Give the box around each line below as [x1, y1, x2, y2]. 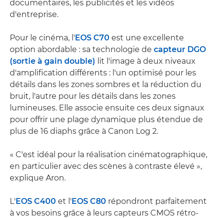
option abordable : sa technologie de [10, 44, 154, 54]
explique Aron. [10, 173, 66, 182]
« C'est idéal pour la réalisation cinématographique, [10, 149, 207, 159]
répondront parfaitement [106, 196, 207, 206]
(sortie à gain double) [10, 56, 95, 66]
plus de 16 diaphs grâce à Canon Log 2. [10, 126, 158, 136]
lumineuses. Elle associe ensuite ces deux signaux [10, 103, 204, 112]
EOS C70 [75, 33, 109, 42]
